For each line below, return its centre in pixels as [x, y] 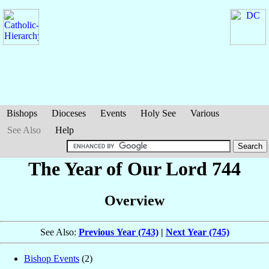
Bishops [22, 113]
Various [205, 113]
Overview [134, 201]
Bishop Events [52, 259]
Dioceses [69, 113]
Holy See [158, 113]
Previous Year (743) [118, 232]
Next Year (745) [197, 232]
